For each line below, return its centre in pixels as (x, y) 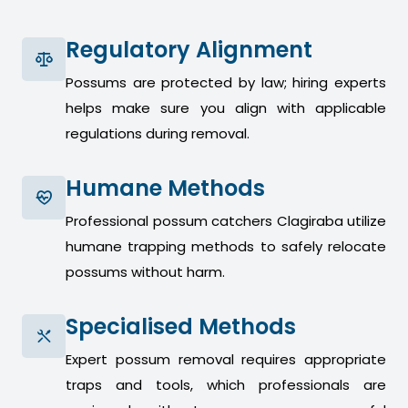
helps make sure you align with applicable (226, 108)
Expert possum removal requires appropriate (226, 360)
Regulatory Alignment (189, 50)
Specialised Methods (181, 327)
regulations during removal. (158, 134)
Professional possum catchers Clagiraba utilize (226, 221)
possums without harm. (145, 272)
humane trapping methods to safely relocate (226, 247)
